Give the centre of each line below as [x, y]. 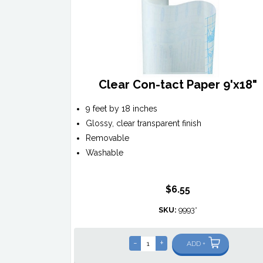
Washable [104, 153]
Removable [107, 138]
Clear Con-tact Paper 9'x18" [178, 85]
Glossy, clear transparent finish [143, 124]
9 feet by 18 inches [121, 109]
